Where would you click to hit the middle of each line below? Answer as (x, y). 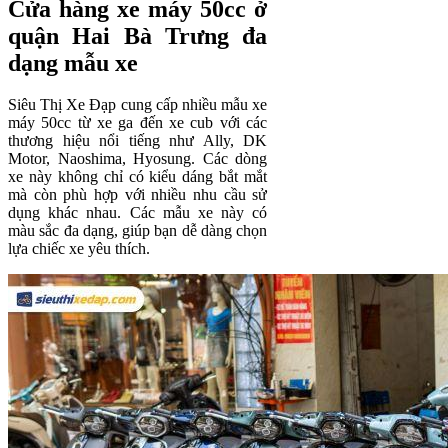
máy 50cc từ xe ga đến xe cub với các (138, 123)
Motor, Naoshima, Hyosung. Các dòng (138, 159)
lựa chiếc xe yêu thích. (81, 249)
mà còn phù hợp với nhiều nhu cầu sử (138, 195)
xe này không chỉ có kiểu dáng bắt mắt (138, 177)
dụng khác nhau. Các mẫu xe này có (138, 213)
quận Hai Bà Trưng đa (138, 35)
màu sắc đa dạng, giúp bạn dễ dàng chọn (138, 231)
